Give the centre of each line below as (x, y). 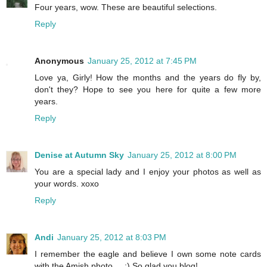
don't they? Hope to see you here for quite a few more (148, 90)
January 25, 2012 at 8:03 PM (112, 237)
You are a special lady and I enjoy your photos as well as (148, 172)
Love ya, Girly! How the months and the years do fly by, (148, 78)
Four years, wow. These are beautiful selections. (126, 7)
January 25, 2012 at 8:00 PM (182, 155)
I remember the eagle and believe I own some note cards (148, 254)
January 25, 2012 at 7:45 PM (142, 61)
